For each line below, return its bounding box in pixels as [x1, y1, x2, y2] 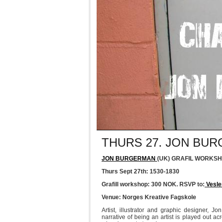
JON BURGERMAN [102, 155, 157, 162]
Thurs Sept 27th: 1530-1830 [102, 168, 179, 175]
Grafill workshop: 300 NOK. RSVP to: [102, 181, 205, 188]
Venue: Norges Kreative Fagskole [102, 194, 196, 201]
